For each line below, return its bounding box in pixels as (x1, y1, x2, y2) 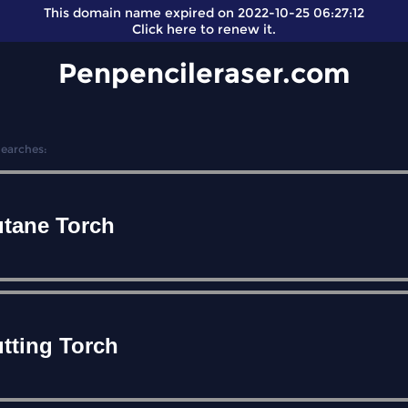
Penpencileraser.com (58, 56, 350, 90)
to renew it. (197, 21, 276, 37)
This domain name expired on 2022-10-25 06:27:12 (44, 5, 364, 21)
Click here (132, 21, 197, 37)
